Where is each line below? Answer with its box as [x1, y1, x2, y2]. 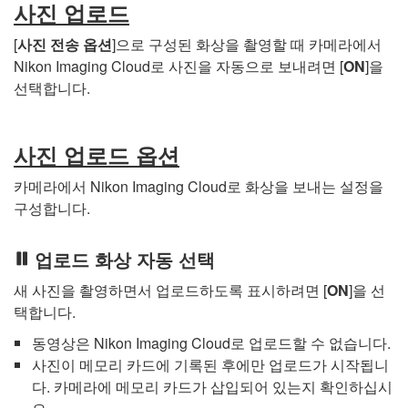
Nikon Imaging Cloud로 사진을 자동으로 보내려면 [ [14, 55, 343, 76]
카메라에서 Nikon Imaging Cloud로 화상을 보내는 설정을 [14, 175, 383, 197]
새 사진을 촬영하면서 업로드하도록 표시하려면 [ [14, 279, 327, 301]
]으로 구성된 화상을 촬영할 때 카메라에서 [112, 33, 382, 55]
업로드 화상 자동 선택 [34, 245, 215, 272]
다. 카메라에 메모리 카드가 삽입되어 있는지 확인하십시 [32, 375, 393, 397]
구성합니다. [14, 197, 90, 219]
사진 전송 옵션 [17, 33, 112, 55]
